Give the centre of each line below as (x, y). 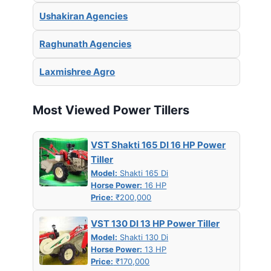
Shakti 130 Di (143, 237)
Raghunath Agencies (86, 44)
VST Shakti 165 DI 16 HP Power (158, 145)
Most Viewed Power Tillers (111, 110)
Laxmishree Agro (77, 71)
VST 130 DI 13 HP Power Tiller (155, 224)
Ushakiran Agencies (84, 16)
